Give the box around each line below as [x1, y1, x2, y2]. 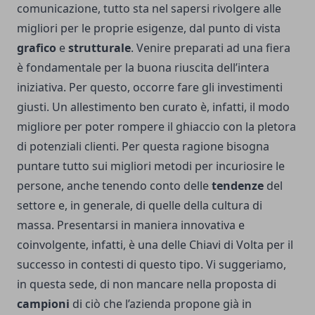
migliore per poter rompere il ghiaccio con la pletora [17, 119, 296, 135]
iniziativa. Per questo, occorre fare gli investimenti [17, 79, 283, 96]
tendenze [212, 178, 264, 194]
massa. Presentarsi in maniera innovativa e [17, 217, 245, 233]
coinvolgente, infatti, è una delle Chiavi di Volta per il [17, 237, 293, 253]
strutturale [68, 40, 131, 56]
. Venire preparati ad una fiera [131, 40, 290, 56]
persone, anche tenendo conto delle [17, 178, 212, 194]
